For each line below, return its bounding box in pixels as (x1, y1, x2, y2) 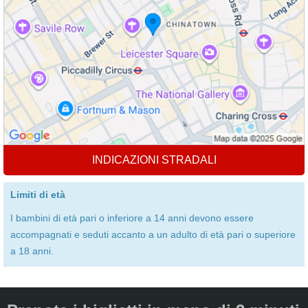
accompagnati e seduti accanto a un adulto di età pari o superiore (10, 229, 296, 240)
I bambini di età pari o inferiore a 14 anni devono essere (10, 212, 254, 223)
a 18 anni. (10, 245, 54, 256)
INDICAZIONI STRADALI (91, 154, 217, 166)
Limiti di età (10, 189, 65, 200)
